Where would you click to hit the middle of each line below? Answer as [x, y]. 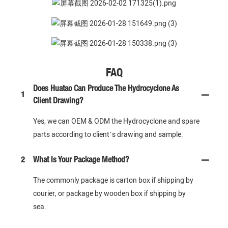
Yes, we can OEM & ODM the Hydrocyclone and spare [116, 121]
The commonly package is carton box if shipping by [113, 180]
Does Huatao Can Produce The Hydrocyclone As [106, 89]
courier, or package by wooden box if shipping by [109, 194]
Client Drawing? [58, 101]
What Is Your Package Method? [81, 160]
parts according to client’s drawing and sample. [108, 135]
